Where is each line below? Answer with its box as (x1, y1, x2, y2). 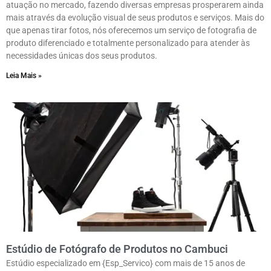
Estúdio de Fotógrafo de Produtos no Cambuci (6, 243, 228, 256)
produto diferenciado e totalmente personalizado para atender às (6, 38, 250, 48)
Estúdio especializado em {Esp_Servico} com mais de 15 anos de (6, 258, 245, 269)
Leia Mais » (6, 71, 42, 80)
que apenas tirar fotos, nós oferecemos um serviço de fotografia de (6, 25, 256, 36)
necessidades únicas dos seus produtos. (6, 51, 157, 61)
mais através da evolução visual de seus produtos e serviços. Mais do (6, 13, 264, 23)
